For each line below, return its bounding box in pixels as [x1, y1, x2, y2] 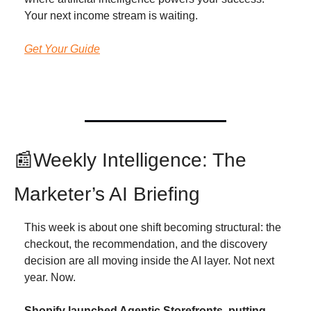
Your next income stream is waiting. [24, 10, 198, 22]
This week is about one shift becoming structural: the [24, 221, 281, 234]
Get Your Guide [24, 43, 100, 56]
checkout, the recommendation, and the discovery [24, 238, 267, 251]
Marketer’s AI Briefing [14, 183, 200, 205]
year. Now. [24, 271, 76, 284]
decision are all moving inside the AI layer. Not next [24, 255, 274, 267]
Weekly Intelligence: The [33, 149, 246, 171]
